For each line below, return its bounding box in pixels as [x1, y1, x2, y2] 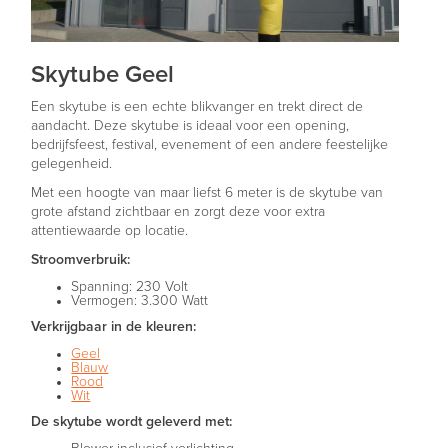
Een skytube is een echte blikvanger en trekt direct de [31, 99, 364, 114]
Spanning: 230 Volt [71, 279, 189, 294]
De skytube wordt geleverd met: [31, 414, 233, 429]
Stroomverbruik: [31, 252, 131, 267]
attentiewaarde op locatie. [31, 223, 189, 238]
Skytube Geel [31, 62, 175, 87]
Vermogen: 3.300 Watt [71, 293, 209, 308]
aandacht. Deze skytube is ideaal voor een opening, [31, 118, 350, 133]
